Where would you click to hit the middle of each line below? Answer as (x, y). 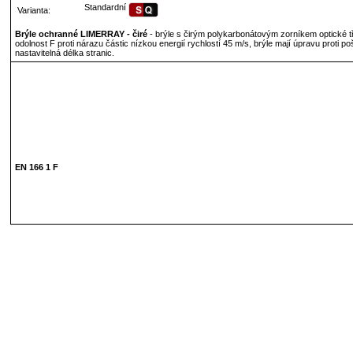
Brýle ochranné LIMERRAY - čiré (81, 34)
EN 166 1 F (37, 167)
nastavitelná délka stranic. (65, 53)
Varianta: (34, 10)
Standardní (105, 7)
